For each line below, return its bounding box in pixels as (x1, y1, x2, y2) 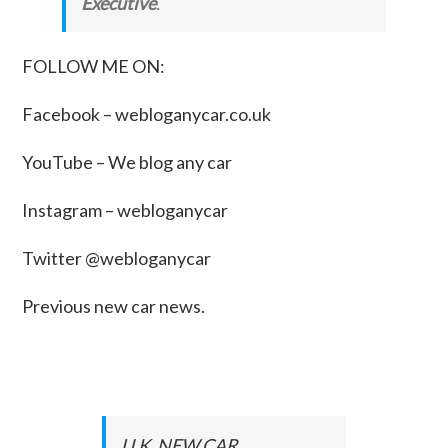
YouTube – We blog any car (22, 150, 233, 173)
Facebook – (22, 102, 116, 125)
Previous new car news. (22, 294, 206, 317)
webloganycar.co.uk (115, 102, 272, 125)
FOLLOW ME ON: (22, 54, 166, 77)
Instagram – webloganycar (22, 198, 229, 221)
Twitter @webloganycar (22, 246, 212, 269)
